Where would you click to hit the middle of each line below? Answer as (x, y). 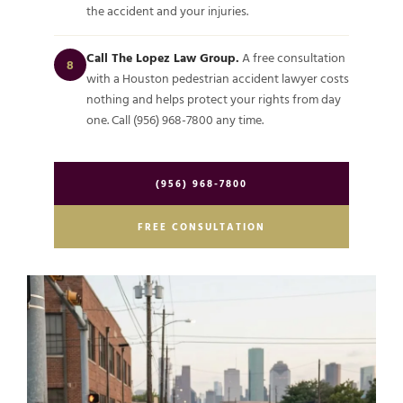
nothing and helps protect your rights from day (214, 99)
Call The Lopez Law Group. (163, 58)
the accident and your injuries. (167, 11)
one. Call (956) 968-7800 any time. (175, 120)
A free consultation (292, 58)
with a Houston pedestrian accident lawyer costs (218, 79)
